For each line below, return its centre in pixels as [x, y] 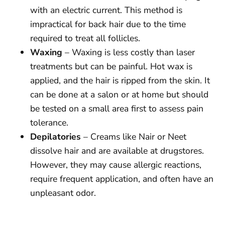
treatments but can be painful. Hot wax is [111, 67]
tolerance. [49, 123]
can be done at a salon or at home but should [119, 95]
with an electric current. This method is [106, 10]
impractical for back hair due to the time [108, 24]
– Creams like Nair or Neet [134, 137]
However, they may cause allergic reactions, [116, 165]
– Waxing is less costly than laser [129, 52]
